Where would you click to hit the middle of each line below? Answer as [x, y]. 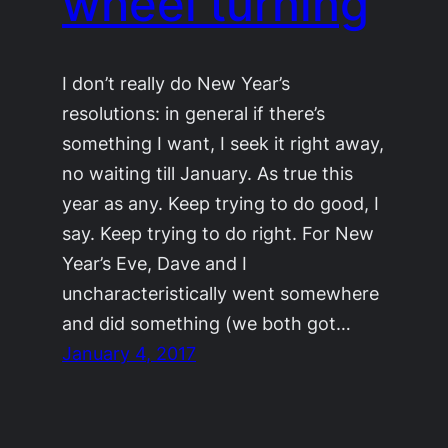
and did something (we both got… [207, 323]
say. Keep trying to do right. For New [218, 233]
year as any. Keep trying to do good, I [221, 203]
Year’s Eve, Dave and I [155, 263]
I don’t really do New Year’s [176, 83]
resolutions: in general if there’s [194, 113]
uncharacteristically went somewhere [221, 293]
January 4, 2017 [129, 353]
